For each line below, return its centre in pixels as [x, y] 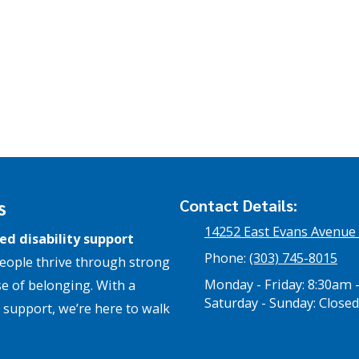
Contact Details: [238, 205]
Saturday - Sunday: [260, 303]
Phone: [227, 258]
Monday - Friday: [254, 284]
